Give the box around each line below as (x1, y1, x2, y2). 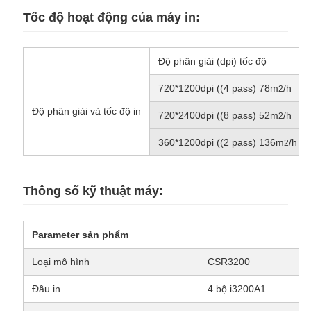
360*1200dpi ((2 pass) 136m (158, 137, 284, 149)
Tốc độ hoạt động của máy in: (22, 10, 200, 25)
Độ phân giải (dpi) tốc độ (158, 56, 267, 67)
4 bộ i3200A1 (207, 283, 266, 295)
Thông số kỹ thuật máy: (22, 184, 163, 199)
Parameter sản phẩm (31, 229, 128, 241)
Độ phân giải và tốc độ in (31, 106, 141, 117)
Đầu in (31, 283, 60, 295)
